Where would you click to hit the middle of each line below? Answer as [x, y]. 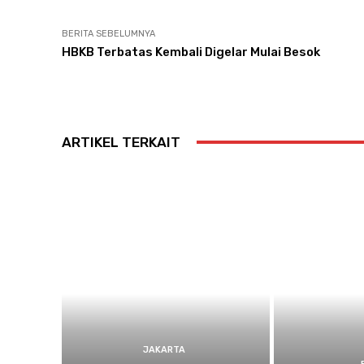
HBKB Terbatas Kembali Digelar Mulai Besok [191, 52]
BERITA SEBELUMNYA [108, 33]
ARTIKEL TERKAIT [121, 142]
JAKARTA [164, 350]
